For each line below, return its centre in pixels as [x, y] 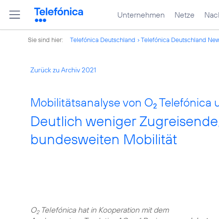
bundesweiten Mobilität [104, 139]
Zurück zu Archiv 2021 [63, 70]
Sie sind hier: [46, 40]
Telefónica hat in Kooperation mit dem [104, 210]
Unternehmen [141, 15]
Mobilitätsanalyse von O [92, 102]
